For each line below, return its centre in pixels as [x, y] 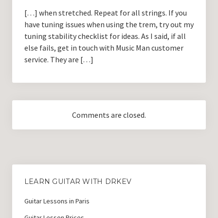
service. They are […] [59, 60]
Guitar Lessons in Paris [57, 201]
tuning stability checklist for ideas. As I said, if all [105, 36]
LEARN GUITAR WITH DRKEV [78, 182]
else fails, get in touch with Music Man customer [104, 48]
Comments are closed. [109, 115]
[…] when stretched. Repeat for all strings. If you [105, 13]
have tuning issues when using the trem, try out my [109, 25]
